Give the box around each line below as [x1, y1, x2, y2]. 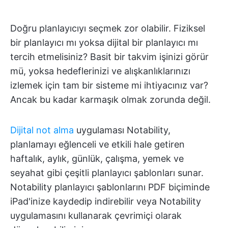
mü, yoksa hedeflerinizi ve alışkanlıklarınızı [10, 66, 190, 76]
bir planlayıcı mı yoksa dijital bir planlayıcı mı [10, 37, 198, 48]
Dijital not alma [10, 125, 74, 135]
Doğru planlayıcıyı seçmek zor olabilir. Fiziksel [10, 23, 205, 34]
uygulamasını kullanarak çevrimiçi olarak [10, 210, 182, 221]
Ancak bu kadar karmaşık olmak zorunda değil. [10, 94, 211, 105]
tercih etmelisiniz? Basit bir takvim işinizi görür [10, 51, 209, 62]
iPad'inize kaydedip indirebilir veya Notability [10, 196, 201, 207]
